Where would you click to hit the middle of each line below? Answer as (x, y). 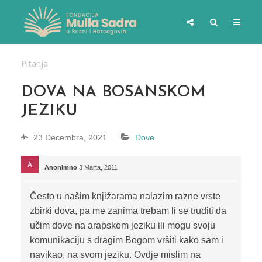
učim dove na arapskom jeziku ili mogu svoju (122, 226)
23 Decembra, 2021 (70, 138)
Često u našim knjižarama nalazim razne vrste (125, 196)
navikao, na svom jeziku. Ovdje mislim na (115, 255)
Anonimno (61, 168)
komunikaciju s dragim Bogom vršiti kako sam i (126, 240)
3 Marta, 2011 (98, 168)
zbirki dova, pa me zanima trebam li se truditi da (128, 211)
